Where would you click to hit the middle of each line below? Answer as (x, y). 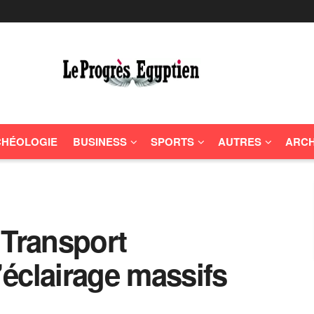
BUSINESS (100, 142)
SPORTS (172, 142)
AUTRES (240, 142)
